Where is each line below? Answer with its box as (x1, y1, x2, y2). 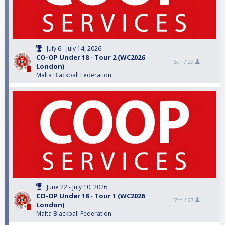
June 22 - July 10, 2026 (47, 183, 107, 192)
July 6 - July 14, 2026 (47, 44, 101, 53)
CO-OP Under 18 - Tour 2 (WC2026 (36, 53, 145, 62)
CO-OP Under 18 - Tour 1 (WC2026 (36, 191, 145, 201)
